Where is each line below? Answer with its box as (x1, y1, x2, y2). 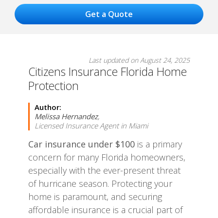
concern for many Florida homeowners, (28, 151, 185, 163)
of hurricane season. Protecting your (28, 178, 172, 189)
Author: (35, 102, 61, 112)
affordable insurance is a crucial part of (28, 204, 182, 216)
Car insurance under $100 (28, 138, 135, 150)
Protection (28, 78, 79, 93)
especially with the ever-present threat (28, 164, 181, 176)
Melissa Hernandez (35, 111, 98, 121)
